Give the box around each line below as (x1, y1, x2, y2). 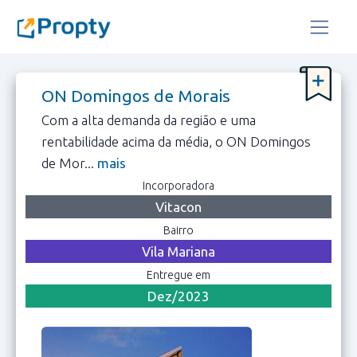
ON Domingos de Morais (41, 85, 230, 105)
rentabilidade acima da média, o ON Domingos (41, 133, 311, 149)
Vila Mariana (142, 243, 215, 259)
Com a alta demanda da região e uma (41, 112, 256, 127)
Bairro (163, 223, 194, 237)
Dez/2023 (147, 288, 210, 304)
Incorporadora (143, 178, 214, 192)
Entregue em (147, 268, 210, 281)
